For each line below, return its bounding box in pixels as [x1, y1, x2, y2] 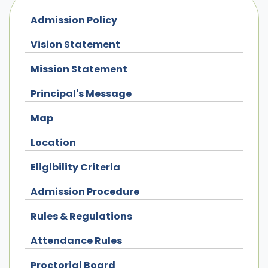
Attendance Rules [31, 234, 122, 248]
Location [31, 136, 76, 150]
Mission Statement [31, 62, 127, 76]
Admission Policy [31, 13, 117, 27]
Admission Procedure [31, 185, 139, 199]
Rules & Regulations [31, 209, 132, 223]
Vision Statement [31, 38, 120, 51]
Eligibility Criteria [31, 160, 120, 174]
